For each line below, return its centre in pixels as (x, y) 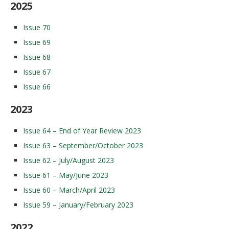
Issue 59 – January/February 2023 (78, 205)
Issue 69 (37, 42)
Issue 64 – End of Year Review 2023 (82, 131)
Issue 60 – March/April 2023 (69, 190)
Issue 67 (37, 72)
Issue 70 (37, 27)
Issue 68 (37, 57)
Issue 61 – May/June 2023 (66, 175)
